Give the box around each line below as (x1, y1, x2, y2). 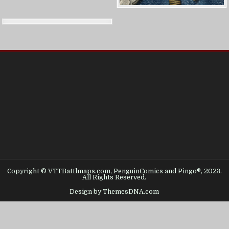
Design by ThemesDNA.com (70, 188, 159, 195)
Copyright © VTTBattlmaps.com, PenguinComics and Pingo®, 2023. (7, 167, 222, 175)
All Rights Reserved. (82, 173, 147, 181)
